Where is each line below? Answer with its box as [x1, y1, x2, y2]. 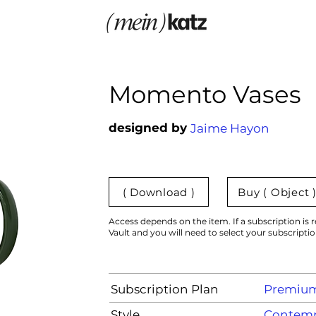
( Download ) [122, 185, 195, 199]
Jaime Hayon [190, 121, 269, 135]
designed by [109, 121, 187, 135]
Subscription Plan [111, 282, 219, 296]
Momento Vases [109, 80, 301, 109]
